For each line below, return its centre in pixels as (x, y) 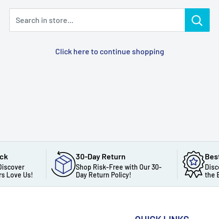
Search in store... (44, 20)
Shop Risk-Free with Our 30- (119, 167)
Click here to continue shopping (109, 51)
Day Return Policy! (103, 175)
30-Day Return (100, 156)
